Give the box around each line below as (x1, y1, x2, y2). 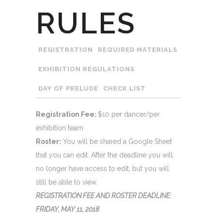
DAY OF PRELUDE (38, 84, 98, 92)
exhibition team (36, 124, 83, 132)
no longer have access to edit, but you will (36, 164, 169, 172)
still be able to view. (36, 178, 97, 186)
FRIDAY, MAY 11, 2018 (36, 205, 99, 213)
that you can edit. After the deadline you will (36, 151, 173, 159)
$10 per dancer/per (98, 110, 160, 118)
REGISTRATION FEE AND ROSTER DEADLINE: (36, 191, 171, 200)
